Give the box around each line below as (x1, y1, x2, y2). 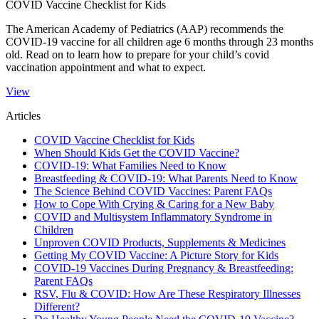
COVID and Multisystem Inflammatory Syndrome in (34, 211, 272, 224)
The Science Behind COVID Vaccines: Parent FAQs (34, 185, 272, 198)
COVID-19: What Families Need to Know (34, 159, 226, 172)
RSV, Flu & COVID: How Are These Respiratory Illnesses (34, 288, 300, 300)
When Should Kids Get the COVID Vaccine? (34, 147, 239, 159)
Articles (6, 110, 41, 122)
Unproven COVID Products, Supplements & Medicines (34, 236, 286, 249)
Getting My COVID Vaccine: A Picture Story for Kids (34, 249, 278, 262)
